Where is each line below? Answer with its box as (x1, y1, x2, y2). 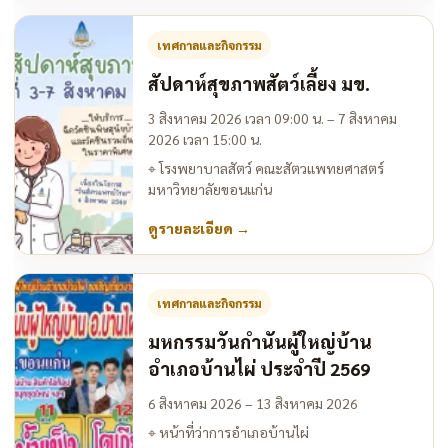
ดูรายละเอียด (148, 219, 236, 238)
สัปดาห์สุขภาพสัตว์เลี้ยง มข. (148, 72, 370, 96)
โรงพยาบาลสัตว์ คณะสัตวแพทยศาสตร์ (156, 159, 384, 178)
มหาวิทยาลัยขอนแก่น (148, 180, 272, 199)
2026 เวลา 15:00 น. (148, 130, 262, 149)
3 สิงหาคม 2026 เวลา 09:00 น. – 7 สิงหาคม (148, 109, 397, 128)
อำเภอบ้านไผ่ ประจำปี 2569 (148, 357, 370, 381)
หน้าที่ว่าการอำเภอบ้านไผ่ (156, 423, 309, 442)
